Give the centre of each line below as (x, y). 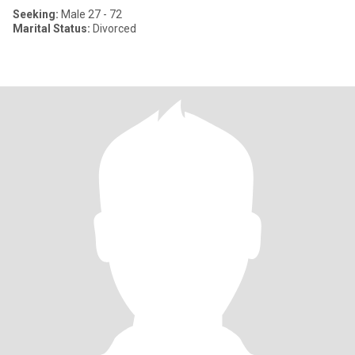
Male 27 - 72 (90, 14)
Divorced (113, 29)
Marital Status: (52, 29)
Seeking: (36, 14)
